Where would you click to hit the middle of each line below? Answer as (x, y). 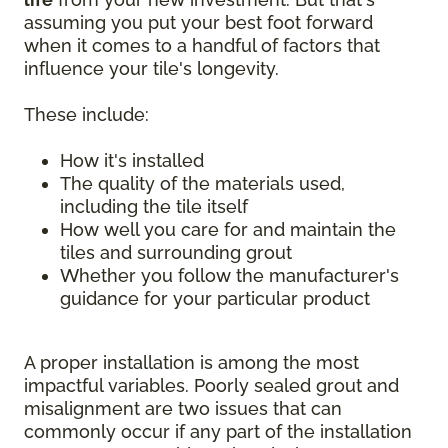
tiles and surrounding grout (176, 253)
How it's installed (132, 161)
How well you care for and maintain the (228, 230)
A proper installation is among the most (191, 363)
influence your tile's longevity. (151, 69)
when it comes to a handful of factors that (202, 46)
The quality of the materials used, (202, 184)
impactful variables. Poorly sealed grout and (211, 386)
